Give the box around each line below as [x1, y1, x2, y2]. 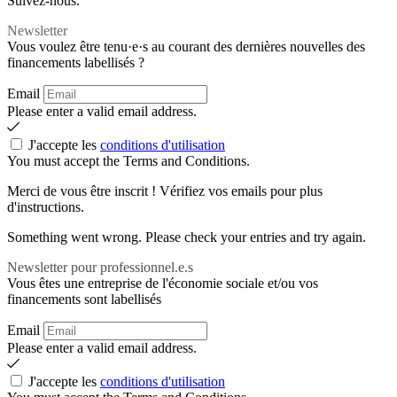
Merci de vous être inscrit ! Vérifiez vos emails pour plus [7, 183, 323, 198]
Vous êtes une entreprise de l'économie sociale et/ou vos [7, 275, 318, 291]
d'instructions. [7, 198, 84, 214]
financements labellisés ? [7, 54, 144, 70]
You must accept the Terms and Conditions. [7, 152, 250, 168]
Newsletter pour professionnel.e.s [7, 259, 193, 275]
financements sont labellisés [7, 291, 161, 307]
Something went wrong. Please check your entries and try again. [7, 229, 366, 245]
